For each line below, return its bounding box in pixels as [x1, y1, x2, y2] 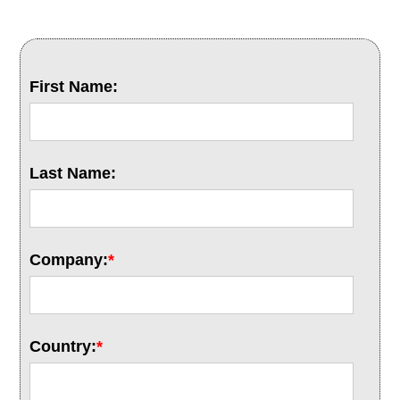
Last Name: [29, 164, 117, 182]
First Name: [29, 78, 119, 96]
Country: [29, 337, 97, 355]
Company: [29, 251, 109, 269]
